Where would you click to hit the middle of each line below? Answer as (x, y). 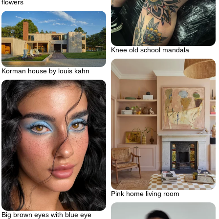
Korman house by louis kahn (45, 71)
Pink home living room (145, 194)
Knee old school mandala (150, 50)
